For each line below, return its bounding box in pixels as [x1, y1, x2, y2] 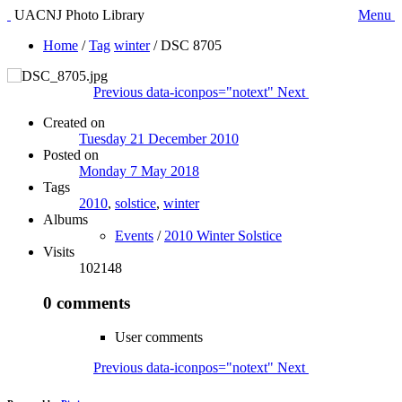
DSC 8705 [161, 38, 222, 53]
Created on [43, 115, 105, 130]
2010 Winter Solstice [164, 228, 282, 243]
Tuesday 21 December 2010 [79, 131, 239, 146]
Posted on [43, 147, 99, 162]
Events [115, 228, 153, 243]
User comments [115, 329, 203, 345]
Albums [43, 212, 88, 227]
